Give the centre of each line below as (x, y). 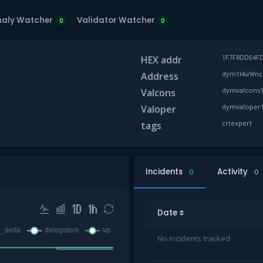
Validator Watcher (117, 20)
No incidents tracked (194, 238)
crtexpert (237, 123)
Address (160, 76)
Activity (233, 172)
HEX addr (161, 60)
